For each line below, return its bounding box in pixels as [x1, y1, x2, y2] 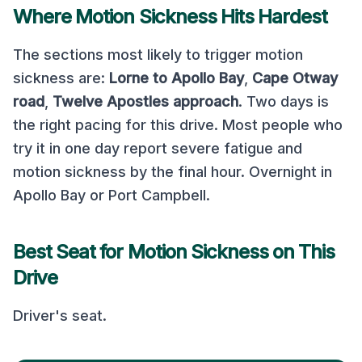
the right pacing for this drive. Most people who [13, 116, 343, 133]
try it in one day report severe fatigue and [13, 140, 302, 157]
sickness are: [13, 69, 105, 86]
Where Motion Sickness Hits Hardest [13, 5, 328, 28]
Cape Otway [252, 69, 338, 86]
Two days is [246, 93, 329, 110]
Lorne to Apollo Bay [109, 69, 244, 86]
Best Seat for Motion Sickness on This [13, 240, 335, 263]
